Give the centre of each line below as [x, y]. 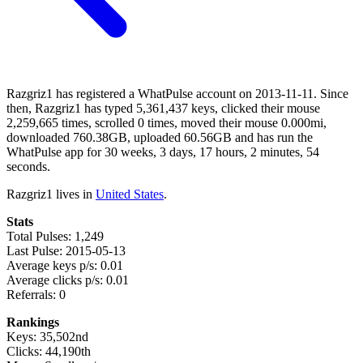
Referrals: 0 [36, 294]
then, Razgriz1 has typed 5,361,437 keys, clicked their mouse [163, 108]
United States [130, 194]
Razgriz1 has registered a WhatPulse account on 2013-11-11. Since [177, 93]
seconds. [28, 166]
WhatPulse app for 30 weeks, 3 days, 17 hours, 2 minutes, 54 [163, 152]
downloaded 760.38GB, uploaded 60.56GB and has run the [160, 137]
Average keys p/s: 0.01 [65, 265]
